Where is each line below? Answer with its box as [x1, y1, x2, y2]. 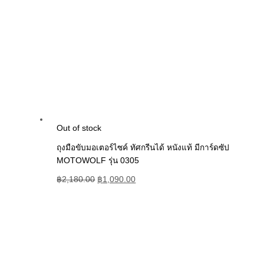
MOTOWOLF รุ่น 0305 [57, 156, 140, 165]
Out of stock [57, 123, 102, 133]
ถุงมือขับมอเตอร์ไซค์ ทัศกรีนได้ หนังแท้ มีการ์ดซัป [57, 143, 230, 152]
